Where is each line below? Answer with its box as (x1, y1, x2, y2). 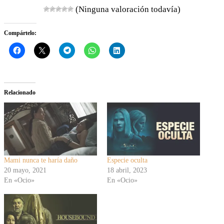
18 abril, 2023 (107, 166, 147, 174)
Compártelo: (4, 29, 36, 36)
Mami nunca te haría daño (4, 156, 77, 164)
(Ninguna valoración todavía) (73, 4, 180, 14)
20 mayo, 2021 (4, 166, 46, 174)
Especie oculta (107, 156, 147, 164)
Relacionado (4, 88, 35, 96)
